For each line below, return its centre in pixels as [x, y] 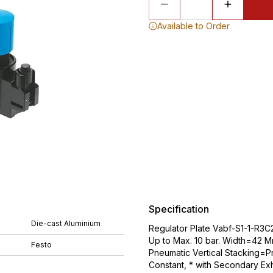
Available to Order [193, 26]
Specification [179, 209]
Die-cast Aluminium [66, 223]
